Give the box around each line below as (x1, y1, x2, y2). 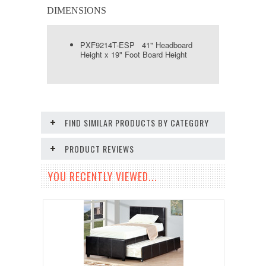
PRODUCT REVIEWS (65, 142, 134, 156)
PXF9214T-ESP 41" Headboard (80, 39, 192, 51)
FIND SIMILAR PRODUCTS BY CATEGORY (65, 116, 209, 129)
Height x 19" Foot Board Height (80, 49, 187, 61)
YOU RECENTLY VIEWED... (48, 169, 157, 185)
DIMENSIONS (47, 5, 106, 16)
